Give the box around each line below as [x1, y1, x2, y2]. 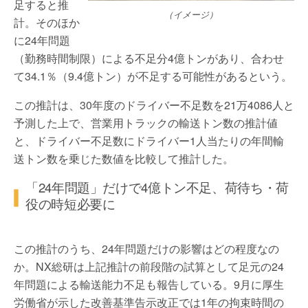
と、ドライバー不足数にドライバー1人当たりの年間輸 [14, 133, 284, 148]
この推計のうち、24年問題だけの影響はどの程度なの [14, 241, 279, 256]
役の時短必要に [25, 195, 115, 212]
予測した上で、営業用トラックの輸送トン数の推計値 [14, 115, 278, 131]
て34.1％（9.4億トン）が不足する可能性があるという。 [14, 68, 292, 84]
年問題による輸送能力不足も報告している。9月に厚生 [14, 276, 284, 292]
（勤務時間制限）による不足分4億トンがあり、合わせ [14, 50, 284, 66]
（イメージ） [164, 8, 218, 21]
